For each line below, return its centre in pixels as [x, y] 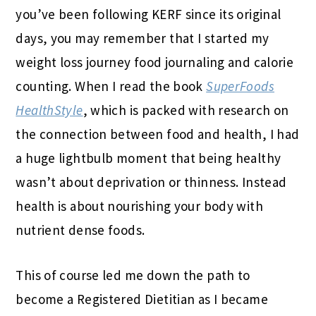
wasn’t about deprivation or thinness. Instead [151, 182]
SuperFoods [240, 86]
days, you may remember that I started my [142, 38]
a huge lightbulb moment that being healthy [148, 158]
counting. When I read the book [111, 86]
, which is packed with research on [186, 110]
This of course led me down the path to [133, 275]
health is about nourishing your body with [139, 206]
